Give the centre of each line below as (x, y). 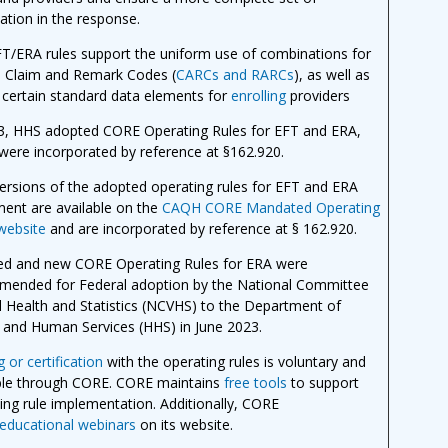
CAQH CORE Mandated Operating (271, 207)
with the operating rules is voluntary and (235, 361)
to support (323, 382)
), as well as (332, 74)
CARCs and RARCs (235, 74)
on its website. (185, 424)
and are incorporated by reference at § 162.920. (202, 228)
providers (318, 95)
